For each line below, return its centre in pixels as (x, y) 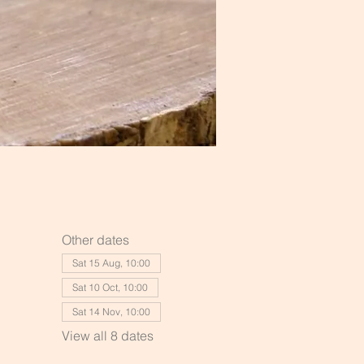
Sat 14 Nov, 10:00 (111, 312)
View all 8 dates (107, 336)
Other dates (95, 240)
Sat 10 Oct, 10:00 (110, 287)
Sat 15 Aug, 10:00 (111, 263)
